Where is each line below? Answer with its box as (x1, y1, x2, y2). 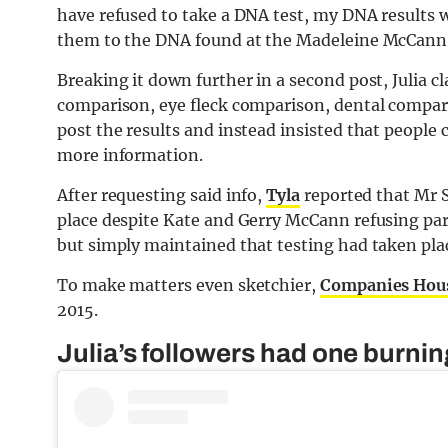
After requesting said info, (57, 184, 267, 205)
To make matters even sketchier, (57, 274, 320, 295)
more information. (57, 144, 203, 165)
